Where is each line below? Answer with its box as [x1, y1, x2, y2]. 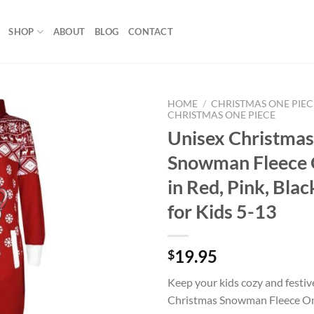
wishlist [102, 145, 136, 158]
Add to [104, 132, 134, 145]
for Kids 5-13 [168, 199, 277, 223]
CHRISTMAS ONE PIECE [168, 109, 275, 121]
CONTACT [128, 26, 173, 37]
